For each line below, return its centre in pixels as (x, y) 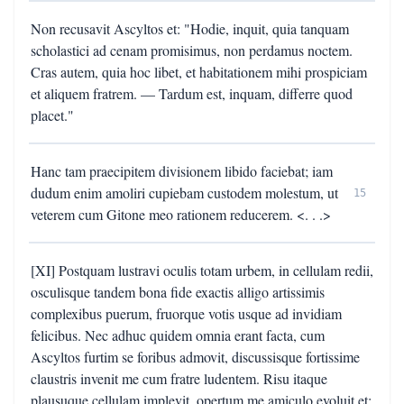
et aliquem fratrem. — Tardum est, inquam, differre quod (192, 93)
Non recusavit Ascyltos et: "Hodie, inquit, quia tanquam (190, 28)
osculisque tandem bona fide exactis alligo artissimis (178, 292)
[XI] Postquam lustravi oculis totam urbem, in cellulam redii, (202, 270)
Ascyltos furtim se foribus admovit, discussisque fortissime (195, 357)
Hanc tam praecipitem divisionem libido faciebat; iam (182, 171)
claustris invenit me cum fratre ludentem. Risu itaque (179, 378)
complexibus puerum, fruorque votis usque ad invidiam (186, 313)
